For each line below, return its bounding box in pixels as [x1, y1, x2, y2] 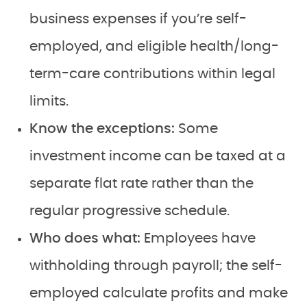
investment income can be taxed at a [29, 149, 286, 163]
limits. [29, 94, 69, 108]
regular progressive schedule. [29, 204, 230, 218]
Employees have [144, 231, 256, 245]
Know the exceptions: [29, 121, 178, 136]
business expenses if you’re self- [29, 12, 247, 26]
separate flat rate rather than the [29, 176, 254, 191]
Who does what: [29, 231, 144, 245]
